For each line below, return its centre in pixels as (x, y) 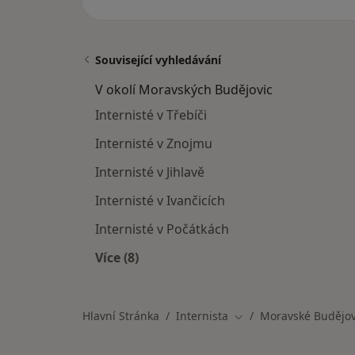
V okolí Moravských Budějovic (184, 90)
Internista (202, 316)
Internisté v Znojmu (154, 143)
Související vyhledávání (158, 60)
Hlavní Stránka (121, 316)
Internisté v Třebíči (151, 115)
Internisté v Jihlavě (150, 172)
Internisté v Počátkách (162, 229)
